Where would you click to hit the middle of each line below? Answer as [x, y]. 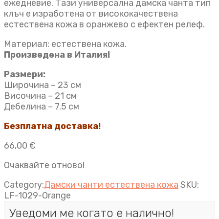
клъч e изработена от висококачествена [91, 13]
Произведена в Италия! [57, 55]
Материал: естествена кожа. [65, 44]
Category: [24, 185]
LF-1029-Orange [37, 195]
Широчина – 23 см [43, 85]
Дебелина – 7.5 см [42, 106]
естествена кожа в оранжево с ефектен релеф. [104, 24]
